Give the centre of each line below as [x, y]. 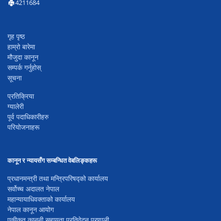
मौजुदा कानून [23, 57]
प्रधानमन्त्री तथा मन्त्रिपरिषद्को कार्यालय [58, 179]
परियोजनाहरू [23, 127]
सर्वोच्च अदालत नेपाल [33, 189]
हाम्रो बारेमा [21, 47]
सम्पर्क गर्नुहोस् [24, 68]
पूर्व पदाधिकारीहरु [28, 117]
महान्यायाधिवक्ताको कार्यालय [41, 199]
